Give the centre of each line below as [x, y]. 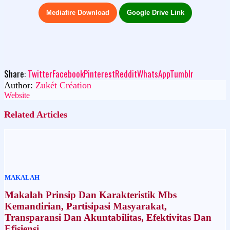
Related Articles [36, 114]
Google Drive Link [155, 13]
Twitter [40, 73]
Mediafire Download [78, 13]
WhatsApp [154, 73]
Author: [20, 85]
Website [17, 95]
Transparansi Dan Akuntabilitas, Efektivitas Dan [108, 218]
